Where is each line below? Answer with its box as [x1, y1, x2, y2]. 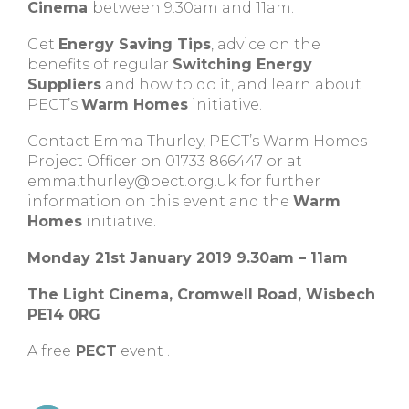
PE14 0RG [27, 306, 100, 323]
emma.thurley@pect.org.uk [27, 173, 236, 190]
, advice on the [211, 36, 320, 53]
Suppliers [27, 76, 101, 93]
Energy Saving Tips [58, 36, 211, 53]
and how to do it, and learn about [101, 76, 362, 93]
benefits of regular [27, 56, 173, 73]
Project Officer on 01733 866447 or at [27, 152, 302, 170]
